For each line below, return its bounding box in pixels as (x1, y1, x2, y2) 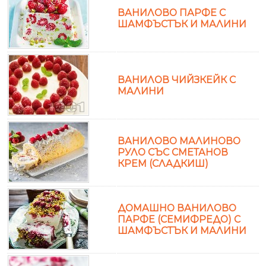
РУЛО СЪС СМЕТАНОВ (118, 146, 228, 158)
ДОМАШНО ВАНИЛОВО (118, 202, 236, 214)
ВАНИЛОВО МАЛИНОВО (118, 135, 240, 147)
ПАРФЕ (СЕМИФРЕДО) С (118, 213, 240, 225)
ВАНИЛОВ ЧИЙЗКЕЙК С (118, 74, 236, 85)
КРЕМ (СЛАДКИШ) (118, 157, 208, 169)
